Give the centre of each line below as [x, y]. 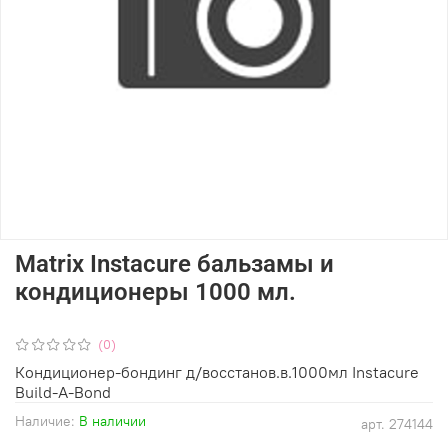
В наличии [112, 420]
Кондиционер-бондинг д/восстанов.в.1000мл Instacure [217, 371]
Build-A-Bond [63, 391]
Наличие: [45, 420]
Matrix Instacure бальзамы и [174, 263]
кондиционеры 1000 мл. [155, 291]
